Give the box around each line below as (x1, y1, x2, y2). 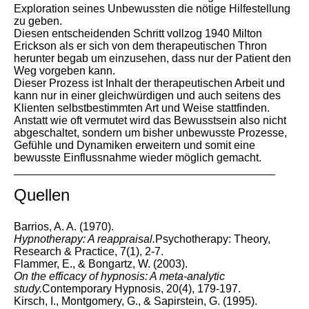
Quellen (14, 186, 70, 204)
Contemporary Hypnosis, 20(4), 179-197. (42, 283, 241, 295)
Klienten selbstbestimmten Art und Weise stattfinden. (14, 102, 270, 114)
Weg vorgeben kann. (14, 65, 115, 77)
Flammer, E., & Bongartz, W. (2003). (14, 258, 188, 270)
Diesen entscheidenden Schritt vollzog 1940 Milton (14, 28, 262, 39)
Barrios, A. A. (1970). (14, 221, 114, 232)
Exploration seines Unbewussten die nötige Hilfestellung (14, 3, 290, 14)
